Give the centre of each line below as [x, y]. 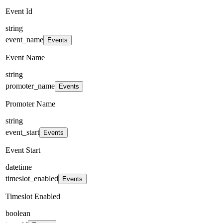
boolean [18, 213]
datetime [19, 167]
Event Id [19, 11]
